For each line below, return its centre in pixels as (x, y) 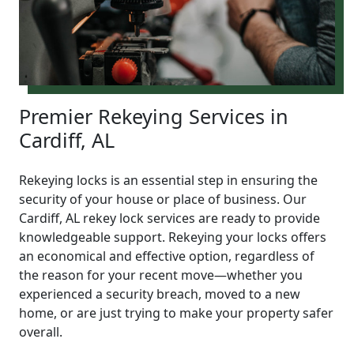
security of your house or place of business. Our (163, 199)
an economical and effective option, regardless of (167, 256)
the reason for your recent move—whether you (161, 275)
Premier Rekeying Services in (154, 116)
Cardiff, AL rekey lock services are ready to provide (169, 218)
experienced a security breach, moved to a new (160, 294)
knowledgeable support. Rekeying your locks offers (173, 237)
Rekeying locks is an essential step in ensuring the (168, 180)
